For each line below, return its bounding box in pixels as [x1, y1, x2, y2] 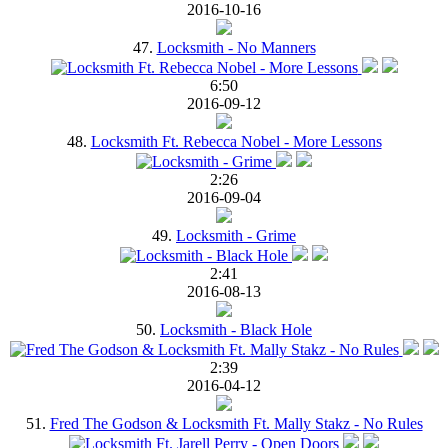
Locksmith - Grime [176, 226, 296, 244]
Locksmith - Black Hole [160, 320, 312, 338]
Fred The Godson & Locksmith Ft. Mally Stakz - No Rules [49, 414, 423, 432]
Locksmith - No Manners [156, 38, 316, 56]
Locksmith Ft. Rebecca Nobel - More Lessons [90, 132, 382, 150]
